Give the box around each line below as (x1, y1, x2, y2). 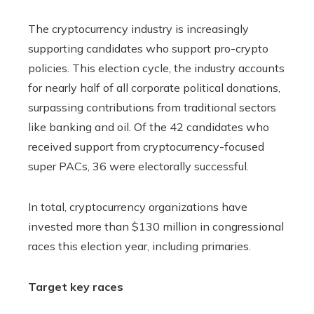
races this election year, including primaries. (28, 239, 251, 254)
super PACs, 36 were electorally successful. (28, 159, 249, 174)
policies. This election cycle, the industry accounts (28, 61, 285, 76)
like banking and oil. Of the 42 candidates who (28, 120, 269, 135)
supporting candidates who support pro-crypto (28, 41, 268, 56)
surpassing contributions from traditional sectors (28, 100, 276, 115)
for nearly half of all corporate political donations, (28, 81, 280, 95)
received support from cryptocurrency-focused (28, 139, 264, 154)
